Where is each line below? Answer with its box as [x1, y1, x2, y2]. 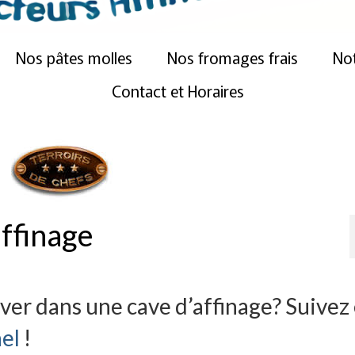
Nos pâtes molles [15, 46, 132, 70]
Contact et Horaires [111, 79, 244, 103]
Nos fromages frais [166, 46, 298, 70]
